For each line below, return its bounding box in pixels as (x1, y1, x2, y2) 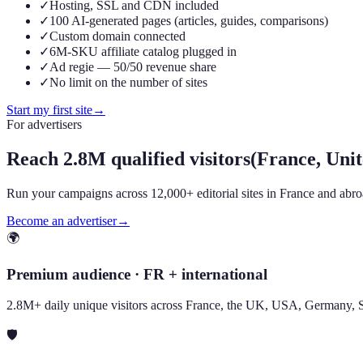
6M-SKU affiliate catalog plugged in (49, 45, 237, 58)
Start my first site (6, 103, 92, 117)
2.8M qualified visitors (63, 147, 250, 169)
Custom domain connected (49, 29, 186, 43)
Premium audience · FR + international (6, 265, 267, 283)
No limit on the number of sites (49, 75, 207, 89)
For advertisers (6, 117, 82, 131)
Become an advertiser (6, 213, 117, 228)
